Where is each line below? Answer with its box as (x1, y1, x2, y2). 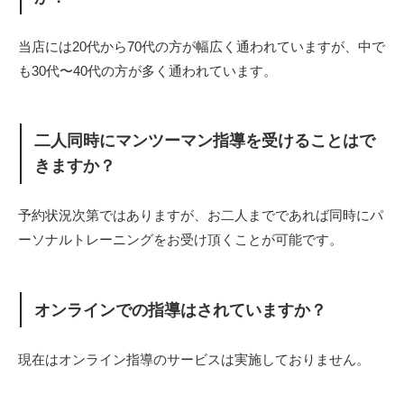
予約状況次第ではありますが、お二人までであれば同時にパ (18, 207, 383, 224)
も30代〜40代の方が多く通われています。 (18, 62, 277, 78)
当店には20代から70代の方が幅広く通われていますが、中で (18, 38, 385, 54)
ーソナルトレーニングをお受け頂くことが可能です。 (18, 232, 343, 248)
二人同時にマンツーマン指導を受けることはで (34, 132, 376, 151)
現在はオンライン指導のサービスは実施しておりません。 (18, 351, 370, 367)
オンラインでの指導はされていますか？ (34, 300, 327, 319)
